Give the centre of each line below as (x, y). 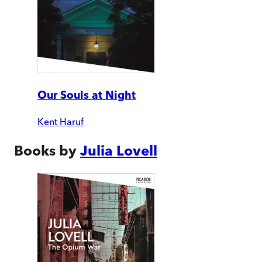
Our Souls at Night (87, 95)
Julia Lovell (119, 150)
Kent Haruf (61, 121)
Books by (45, 150)
